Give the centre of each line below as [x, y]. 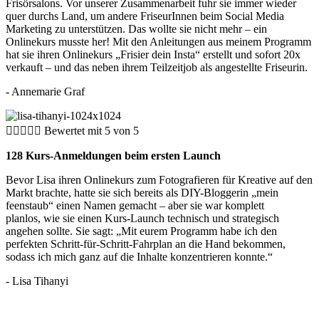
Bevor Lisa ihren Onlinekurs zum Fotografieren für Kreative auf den [159, 180]
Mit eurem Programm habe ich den [199, 231]
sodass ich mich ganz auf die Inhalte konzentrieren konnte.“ [139, 257]
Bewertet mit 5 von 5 [91, 131]
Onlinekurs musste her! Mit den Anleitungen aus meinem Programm [158, 42]
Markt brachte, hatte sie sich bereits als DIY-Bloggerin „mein [142, 193]
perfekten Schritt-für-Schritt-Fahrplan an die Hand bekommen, [146, 244]
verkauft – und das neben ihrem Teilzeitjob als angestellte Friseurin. [157, 68]
